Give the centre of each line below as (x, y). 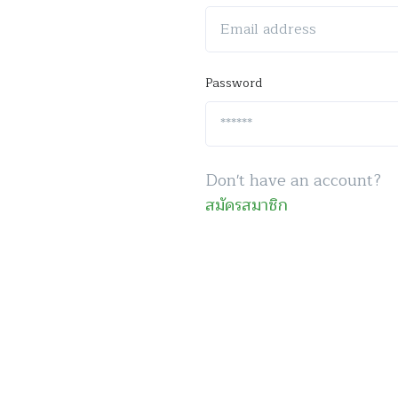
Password (234, 83)
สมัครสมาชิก (247, 206)
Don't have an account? (294, 181)
